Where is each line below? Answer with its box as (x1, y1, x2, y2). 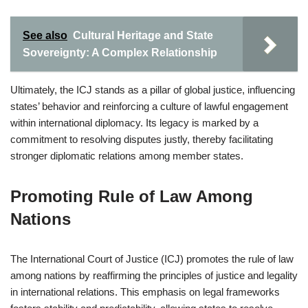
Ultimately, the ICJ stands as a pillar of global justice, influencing (10, 84, 295, 96)
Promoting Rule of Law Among (10, 187, 253, 206)
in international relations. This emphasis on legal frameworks (10, 286, 280, 298)
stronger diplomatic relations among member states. (10, 150, 243, 162)
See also (23, 30, 67, 41)
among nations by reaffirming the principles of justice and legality (10, 269, 298, 281)
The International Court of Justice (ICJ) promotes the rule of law (10, 253, 294, 265)
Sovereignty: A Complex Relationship (23, 47, 217, 58)
